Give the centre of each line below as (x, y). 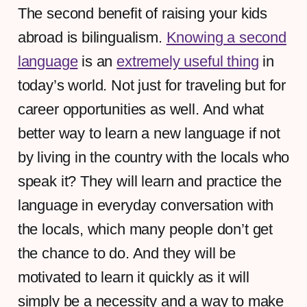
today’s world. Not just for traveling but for (152, 85)
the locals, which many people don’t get (145, 229)
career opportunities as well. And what (141, 109)
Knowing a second (226, 37)
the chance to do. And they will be (126, 253)
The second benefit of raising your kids (143, 13)
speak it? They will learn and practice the (149, 181)
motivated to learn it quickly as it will (133, 277)
